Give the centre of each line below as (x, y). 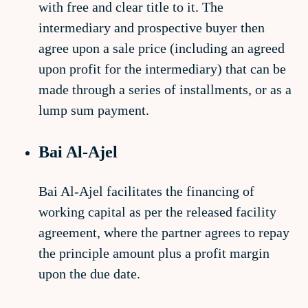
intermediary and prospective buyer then (152, 27)
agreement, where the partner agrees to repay (164, 232)
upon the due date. (89, 274)
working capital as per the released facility (157, 212)
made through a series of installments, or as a (165, 89)
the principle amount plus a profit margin (154, 253)
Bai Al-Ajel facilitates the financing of (146, 191)
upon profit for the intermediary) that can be (162, 69)
